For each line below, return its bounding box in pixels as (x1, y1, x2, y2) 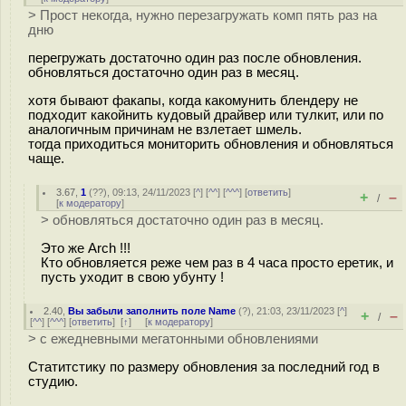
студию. (28, 373, 78, 389)
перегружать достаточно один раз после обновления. (28, 50, 362, 65)
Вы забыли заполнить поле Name (68, 305, 237, 316)
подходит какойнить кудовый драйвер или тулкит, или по (28, 107, 383, 122)
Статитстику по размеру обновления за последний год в (28, 359, 380, 374)
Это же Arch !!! (41, 240, 130, 256)
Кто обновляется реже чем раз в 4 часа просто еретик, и (41, 255, 393, 270)
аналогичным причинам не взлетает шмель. (28, 121, 302, 137)
